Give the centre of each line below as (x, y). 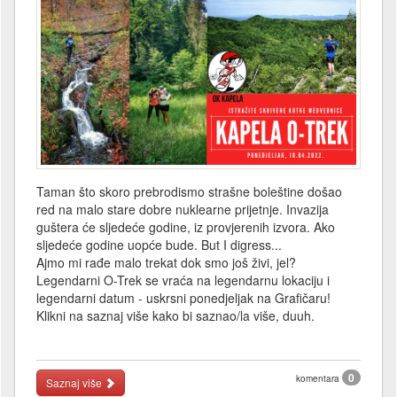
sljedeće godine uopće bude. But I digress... (159, 245)
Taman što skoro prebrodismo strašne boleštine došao (189, 192)
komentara (319, 379)
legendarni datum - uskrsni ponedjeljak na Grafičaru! (183, 298)
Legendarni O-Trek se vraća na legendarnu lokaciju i (183, 280)
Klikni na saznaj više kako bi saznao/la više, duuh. (175, 316)
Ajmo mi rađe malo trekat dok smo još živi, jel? (166, 263)
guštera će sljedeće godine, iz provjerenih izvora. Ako (186, 227)
